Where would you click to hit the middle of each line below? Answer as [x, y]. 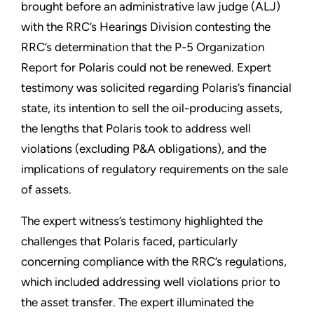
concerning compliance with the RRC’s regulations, [154, 262]
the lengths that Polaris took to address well [136, 129]
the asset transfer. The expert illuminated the [137, 302]
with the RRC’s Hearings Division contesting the [146, 27]
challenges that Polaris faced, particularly [129, 241]
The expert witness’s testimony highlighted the [142, 221]
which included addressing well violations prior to [151, 282]
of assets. [46, 190]
